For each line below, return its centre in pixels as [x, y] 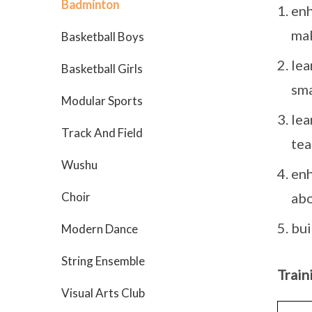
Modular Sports [102, 101]
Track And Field [102, 133]
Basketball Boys [103, 37]
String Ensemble [103, 261]
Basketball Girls [102, 69]
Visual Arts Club [103, 293]
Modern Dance [100, 229]
